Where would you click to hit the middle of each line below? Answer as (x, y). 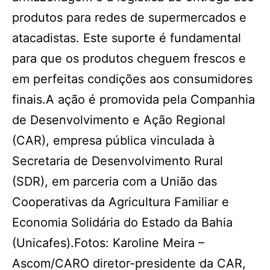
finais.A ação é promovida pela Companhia (133, 99)
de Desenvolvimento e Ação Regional (119, 120)
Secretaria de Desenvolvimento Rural (118, 161)
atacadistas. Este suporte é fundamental (127, 38)
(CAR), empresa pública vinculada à (113, 140)
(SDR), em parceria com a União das (115, 181)
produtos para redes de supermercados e (129, 17)
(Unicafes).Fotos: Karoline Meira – (108, 243)
